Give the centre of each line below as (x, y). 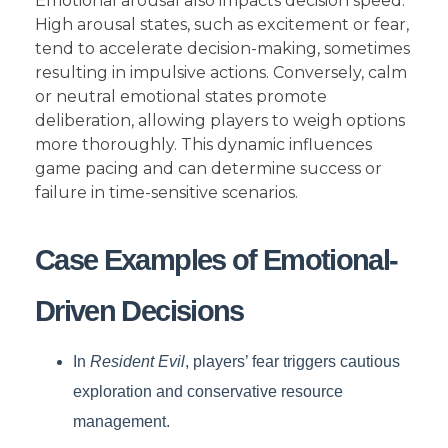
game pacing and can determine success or (208, 169)
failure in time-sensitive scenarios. (166, 193)
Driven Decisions (139, 311)
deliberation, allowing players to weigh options (220, 121)
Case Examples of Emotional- (216, 260)
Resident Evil (137, 362)
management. (121, 422)
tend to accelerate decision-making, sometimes (222, 49)
